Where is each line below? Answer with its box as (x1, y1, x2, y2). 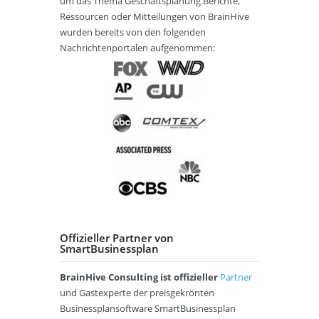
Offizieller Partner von (60, 231, 174, 246)
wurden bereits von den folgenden (60, 26, 206, 39)
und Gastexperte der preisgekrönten (60, 286, 214, 300)
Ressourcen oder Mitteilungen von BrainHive (60, 10, 249, 23)
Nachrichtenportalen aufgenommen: (60, 41, 219, 55)
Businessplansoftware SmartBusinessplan (60, 302, 236, 315)
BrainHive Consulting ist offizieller (60, 271, 220, 284)
